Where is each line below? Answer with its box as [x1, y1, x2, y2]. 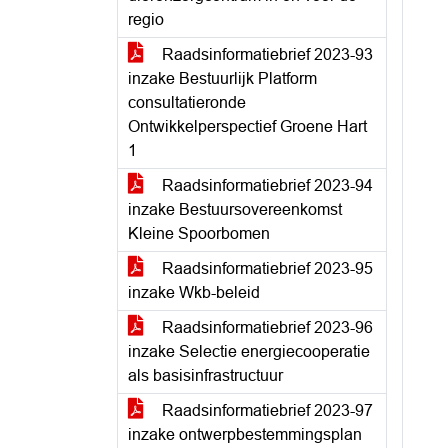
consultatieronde [128, 94, 246, 111]
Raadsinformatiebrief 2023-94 [158, 177, 373, 194]
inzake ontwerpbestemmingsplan [128, 426, 362, 443]
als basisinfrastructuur [128, 367, 283, 384]
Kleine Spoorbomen [128, 225, 270, 242]
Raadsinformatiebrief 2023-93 [158, 46, 373, 63]
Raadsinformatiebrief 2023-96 [158, 319, 373, 336]
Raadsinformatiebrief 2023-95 [158, 260, 373, 277]
